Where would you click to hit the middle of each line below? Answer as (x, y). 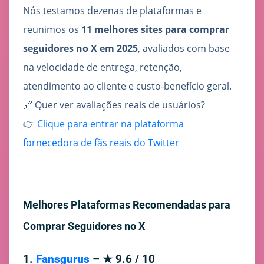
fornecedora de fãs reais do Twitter (101, 143)
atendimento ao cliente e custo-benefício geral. (127, 86)
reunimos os (52, 30)
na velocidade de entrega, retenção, (103, 67)
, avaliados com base (184, 49)
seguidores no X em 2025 (80, 49)
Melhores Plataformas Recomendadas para (127, 205)
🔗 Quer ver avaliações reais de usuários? (114, 105)
